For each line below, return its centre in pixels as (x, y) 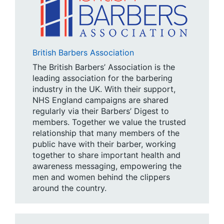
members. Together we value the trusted (109, 122)
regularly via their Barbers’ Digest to (101, 111)
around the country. (69, 188)
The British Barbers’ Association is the (104, 67)
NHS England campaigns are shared (100, 100)
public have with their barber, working (104, 144)
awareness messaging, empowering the (107, 166)
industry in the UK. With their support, (104, 89)
